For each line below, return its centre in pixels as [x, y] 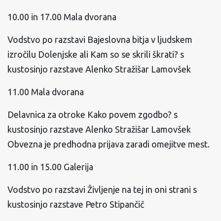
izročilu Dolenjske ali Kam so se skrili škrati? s [96, 54]
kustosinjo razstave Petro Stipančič [76, 204]
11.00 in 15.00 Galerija [50, 167]
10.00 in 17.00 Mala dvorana [62, 17]
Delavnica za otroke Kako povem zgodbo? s [92, 114]
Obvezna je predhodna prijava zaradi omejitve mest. [109, 144]
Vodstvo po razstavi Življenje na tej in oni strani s [102, 189]
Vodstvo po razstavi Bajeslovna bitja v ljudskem [100, 39]
